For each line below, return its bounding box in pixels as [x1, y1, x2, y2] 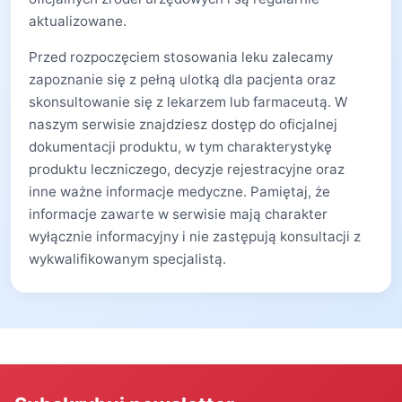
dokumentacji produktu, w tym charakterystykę [29, 138, 332, 155]
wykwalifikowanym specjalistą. [29, 250, 226, 267]
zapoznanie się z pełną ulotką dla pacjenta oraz [29, 71, 336, 88]
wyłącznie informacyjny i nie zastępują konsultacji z [29, 228, 361, 245]
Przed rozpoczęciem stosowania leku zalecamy [29, 48, 333, 66]
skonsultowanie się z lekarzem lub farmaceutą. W [29, 93, 347, 110]
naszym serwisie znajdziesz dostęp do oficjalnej [29, 116, 337, 133]
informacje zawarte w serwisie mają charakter [29, 205, 328, 223]
